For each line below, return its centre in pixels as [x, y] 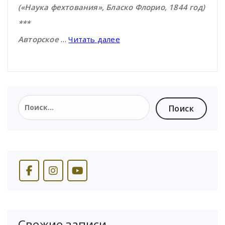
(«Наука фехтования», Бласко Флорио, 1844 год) [112, 7]
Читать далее [94, 39]
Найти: [32, 99]
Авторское [39, 39]
